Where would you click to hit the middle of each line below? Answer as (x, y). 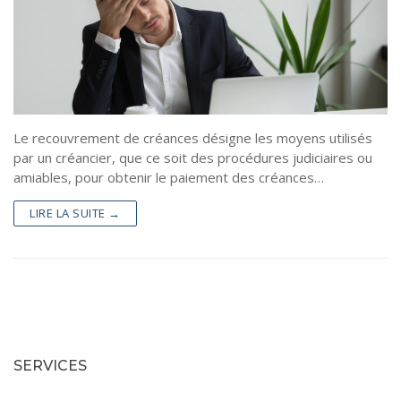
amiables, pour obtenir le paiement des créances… (169, 178)
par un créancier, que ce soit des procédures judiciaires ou (193, 158)
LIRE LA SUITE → (75, 213)
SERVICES (50, 365)
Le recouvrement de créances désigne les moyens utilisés (193, 138)
